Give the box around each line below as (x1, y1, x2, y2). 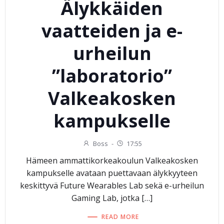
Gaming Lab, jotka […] (71, 192, 152, 204)
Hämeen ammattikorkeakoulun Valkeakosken (26, 155, 198, 166)
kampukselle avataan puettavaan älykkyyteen (26, 167, 197, 179)
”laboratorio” (52, 63, 172, 88)
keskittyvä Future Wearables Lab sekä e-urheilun (20, 180, 204, 191)
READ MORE (101, 212, 139, 221)
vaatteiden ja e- (41, 18, 182, 43)
